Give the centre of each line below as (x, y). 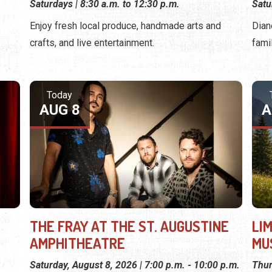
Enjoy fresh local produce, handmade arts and (125, 25)
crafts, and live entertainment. (92, 42)
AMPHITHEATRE (77, 243)
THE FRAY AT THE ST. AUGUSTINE (129, 226)
